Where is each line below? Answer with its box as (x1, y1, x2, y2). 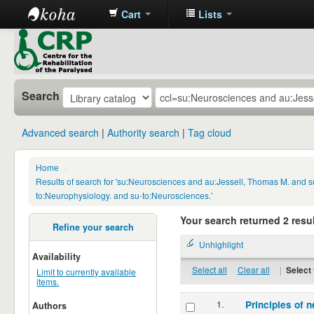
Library (28, 48, 76, 69)
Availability (32, 250, 81, 263)
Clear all (237, 263, 270, 275)
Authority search (107, 125, 180, 140)
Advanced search (22, 125, 100, 140)
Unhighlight (198, 238, 243, 250)
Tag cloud (188, 125, 232, 140)
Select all (191, 263, 227, 275)
